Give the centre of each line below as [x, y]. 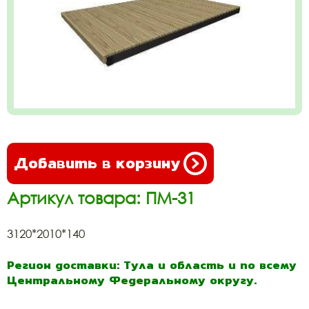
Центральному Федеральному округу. [132, 280]
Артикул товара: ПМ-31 [101, 198]
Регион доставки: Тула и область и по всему [152, 265]
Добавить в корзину [97, 163]
